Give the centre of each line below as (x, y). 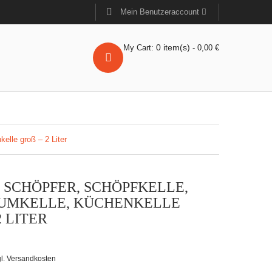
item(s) (177, 47)
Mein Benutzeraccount (161, 12)
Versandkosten (31, 258)
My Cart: (140, 48)
